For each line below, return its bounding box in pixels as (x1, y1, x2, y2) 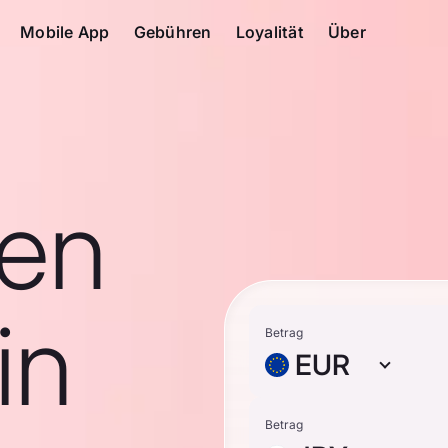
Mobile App (20, 22, 110, 42)
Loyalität (235, 22, 304, 42)
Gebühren (133, 22, 212, 42)
